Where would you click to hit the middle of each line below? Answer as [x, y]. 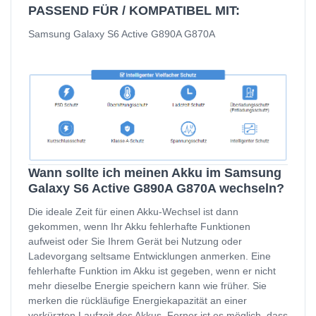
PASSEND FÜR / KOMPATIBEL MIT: [134, 11]
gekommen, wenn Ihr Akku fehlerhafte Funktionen [139, 226]
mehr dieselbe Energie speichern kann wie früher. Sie [147, 285]
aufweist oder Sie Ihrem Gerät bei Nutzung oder [135, 241]
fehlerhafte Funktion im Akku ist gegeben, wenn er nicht [152, 271]
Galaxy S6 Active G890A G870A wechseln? [156, 188]
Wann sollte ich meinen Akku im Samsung [155, 172]
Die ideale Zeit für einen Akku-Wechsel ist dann [133, 211]
